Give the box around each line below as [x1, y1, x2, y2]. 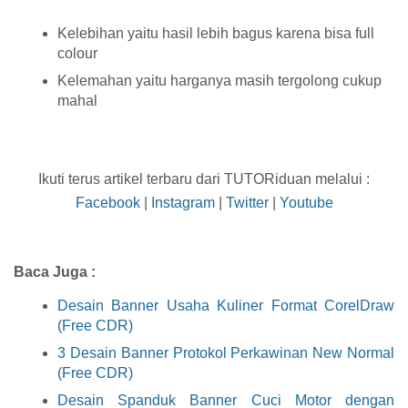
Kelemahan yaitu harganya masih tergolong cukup [57, 72, 382, 88]
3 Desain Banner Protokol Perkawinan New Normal [57, 345, 394, 362]
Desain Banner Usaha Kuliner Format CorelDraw [57, 298, 394, 314]
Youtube [279, 195, 333, 211]
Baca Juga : [14, 264, 96, 280]
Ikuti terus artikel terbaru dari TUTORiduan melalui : [38, 171, 370, 188]
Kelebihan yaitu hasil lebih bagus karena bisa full [57, 25, 374, 41]
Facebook [75, 195, 144, 211]
